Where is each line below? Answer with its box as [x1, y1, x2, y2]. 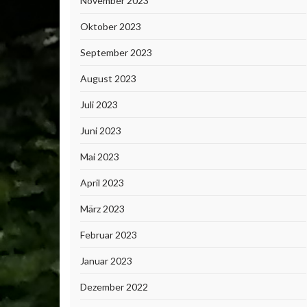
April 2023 [80, 177, 124, 188]
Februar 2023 [80, 229, 137, 241]
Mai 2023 [80, 151, 119, 162]
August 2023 [80, 73, 136, 84]
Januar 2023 [80, 255, 132, 267]
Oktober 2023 [80, 21, 141, 32]
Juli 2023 [80, 99, 118, 110]
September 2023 [80, 47, 152, 58]
